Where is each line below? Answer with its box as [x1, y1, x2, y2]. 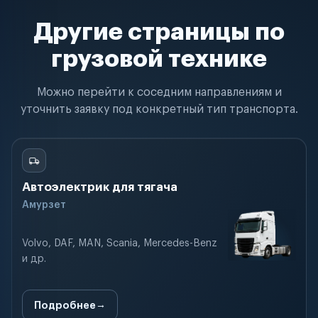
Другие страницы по [33, 20, 285, 44]
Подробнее [34, 300, 96, 310]
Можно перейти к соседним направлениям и [36, 87, 282, 98]
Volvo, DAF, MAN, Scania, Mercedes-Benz [22, 238, 217, 248]
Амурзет [22, 200, 66, 210]
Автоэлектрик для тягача [22, 181, 177, 193]
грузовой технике [51, 47, 267, 71]
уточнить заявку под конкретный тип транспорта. [20, 104, 298, 115]
